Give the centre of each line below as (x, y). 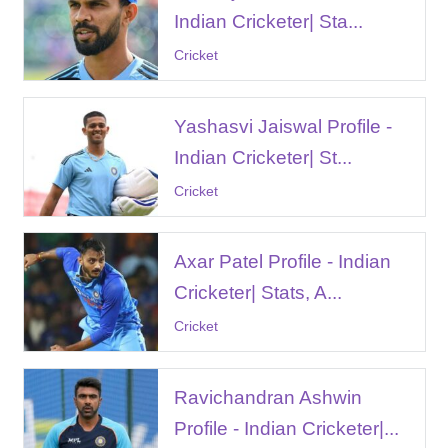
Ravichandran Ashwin (267, 397)
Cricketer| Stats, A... (257, 293)
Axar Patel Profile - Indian (282, 262)
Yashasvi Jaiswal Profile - (282, 126)
